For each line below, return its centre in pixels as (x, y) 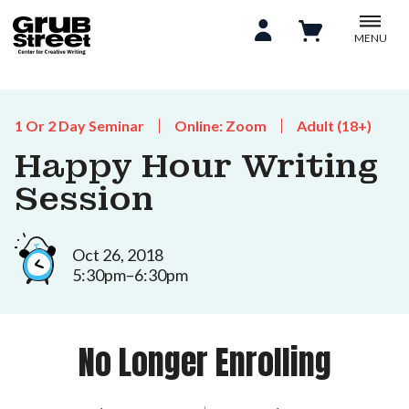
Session (84, 199)
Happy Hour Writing (197, 166)
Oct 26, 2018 (118, 254)
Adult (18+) (334, 126)
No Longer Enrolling (204, 362)
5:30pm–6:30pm (130, 274)
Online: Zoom (220, 126)
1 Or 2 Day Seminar (79, 126)
